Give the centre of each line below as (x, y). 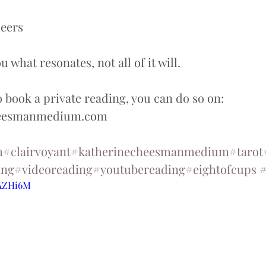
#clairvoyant (37, 151)
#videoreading (53, 169)
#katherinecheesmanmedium (150, 151)
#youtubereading (139, 169)
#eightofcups (221, 169)
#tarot (246, 151)
